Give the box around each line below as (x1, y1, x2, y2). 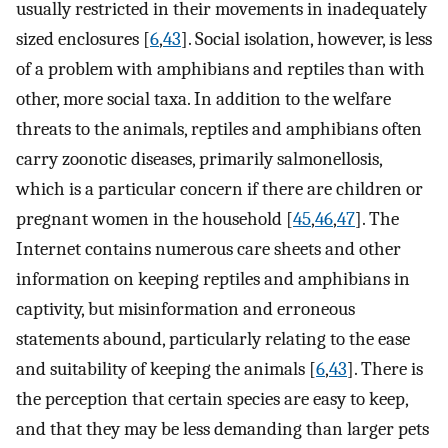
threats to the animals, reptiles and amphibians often (16, 118, 422, 141)
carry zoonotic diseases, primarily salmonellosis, (16, 148, 382, 171)
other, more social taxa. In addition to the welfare (16, 88, 391, 111)
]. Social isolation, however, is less (181, 28, 432, 51)
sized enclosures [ (16, 28, 150, 51)
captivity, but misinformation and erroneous (16, 298, 355, 321)
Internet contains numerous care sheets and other (16, 238, 401, 261)
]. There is (347, 358, 423, 381)
